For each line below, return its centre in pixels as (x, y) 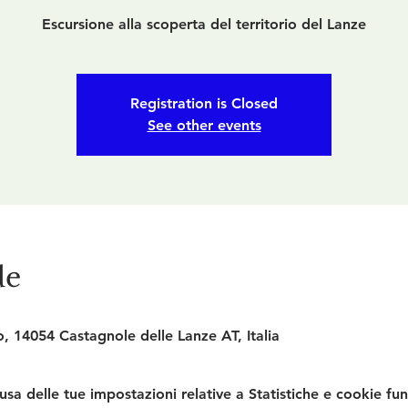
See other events (204, 125)
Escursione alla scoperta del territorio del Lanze (204, 24)
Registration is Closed (204, 103)
